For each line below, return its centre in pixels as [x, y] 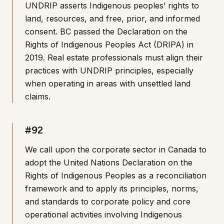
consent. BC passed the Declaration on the [106, 31]
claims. [38, 96]
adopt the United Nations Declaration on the [109, 162]
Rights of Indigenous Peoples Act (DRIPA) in [109, 44]
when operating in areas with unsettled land [108, 83]
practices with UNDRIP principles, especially [109, 70]
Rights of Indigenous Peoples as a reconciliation [116, 175]
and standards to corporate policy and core [108, 201]
